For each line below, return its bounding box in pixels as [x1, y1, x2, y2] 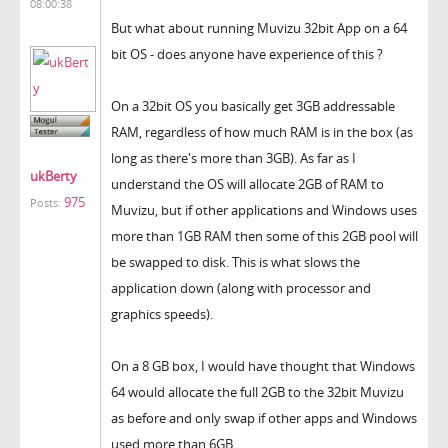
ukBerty [30, 167, 77, 186]
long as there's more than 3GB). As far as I [111, 148, 356, 167]
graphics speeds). [111, 304, 213, 323]
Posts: [30, 196, 61, 211]
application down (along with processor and [111, 278, 371, 297]
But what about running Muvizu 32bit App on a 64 [111, 18, 407, 37]
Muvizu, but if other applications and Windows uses [111, 200, 417, 219]
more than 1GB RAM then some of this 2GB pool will [111, 226, 418, 245]
